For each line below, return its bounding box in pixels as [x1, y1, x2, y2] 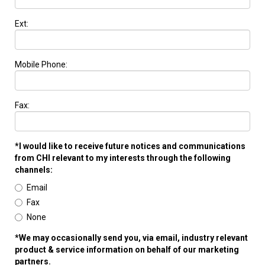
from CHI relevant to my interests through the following [15, 153, 231, 163]
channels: [15, 165, 53, 175]
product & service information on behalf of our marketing [15, 245, 239, 255]
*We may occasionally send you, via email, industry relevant [15, 233, 248, 243]
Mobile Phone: [15, 60, 67, 70]
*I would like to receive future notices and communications [15, 141, 245, 151]
